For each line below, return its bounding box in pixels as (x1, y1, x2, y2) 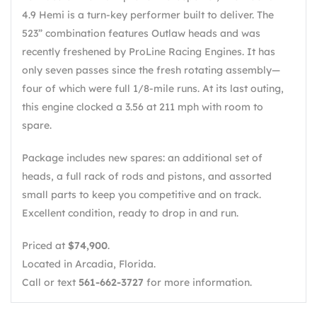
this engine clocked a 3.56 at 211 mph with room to (22, 100, 263, 113)
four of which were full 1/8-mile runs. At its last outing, (22, 81, 284, 95)
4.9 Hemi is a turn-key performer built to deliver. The (22, 8, 274, 21)
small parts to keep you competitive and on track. (22, 188, 261, 201)
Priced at (22, 238, 68, 252)
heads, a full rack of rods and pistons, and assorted (22, 169, 272, 183)
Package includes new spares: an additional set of (22, 151, 263, 164)
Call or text (22, 275, 79, 289)
